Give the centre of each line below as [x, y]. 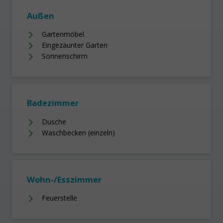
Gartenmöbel [63, 34]
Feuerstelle [59, 198]
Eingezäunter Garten [75, 45]
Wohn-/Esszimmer [64, 179]
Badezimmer [53, 103]
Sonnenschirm [65, 56]
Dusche [54, 121]
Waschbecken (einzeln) [78, 132]
